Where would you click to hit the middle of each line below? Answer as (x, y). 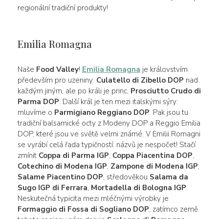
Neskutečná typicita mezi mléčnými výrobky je (93, 198)
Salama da (169, 177)
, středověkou (126, 177)
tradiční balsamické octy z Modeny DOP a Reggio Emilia (109, 123)
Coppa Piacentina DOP (152, 155)
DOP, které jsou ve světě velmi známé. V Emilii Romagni (109, 134)
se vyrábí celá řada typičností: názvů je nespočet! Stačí (106, 144)
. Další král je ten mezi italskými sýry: (118, 101)
